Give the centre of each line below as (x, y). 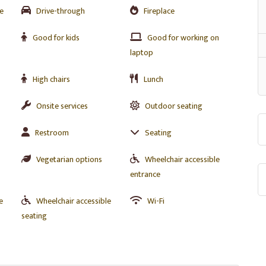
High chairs (51, 79)
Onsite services (62, 106)
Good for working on (183, 38)
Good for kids (56, 38)
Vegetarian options (69, 159)
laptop (141, 53)
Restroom (52, 133)
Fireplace (159, 11)
